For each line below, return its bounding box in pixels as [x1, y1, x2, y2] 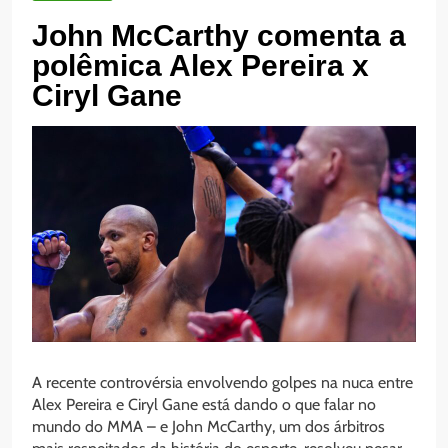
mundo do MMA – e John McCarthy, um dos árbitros [32, 417, 385, 437]
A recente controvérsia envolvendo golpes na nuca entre [32, 373, 413, 393]
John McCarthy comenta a [32, 19, 406, 53]
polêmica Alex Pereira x [32, 49, 369, 83]
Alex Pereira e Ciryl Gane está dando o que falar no [32, 395, 376, 415]
